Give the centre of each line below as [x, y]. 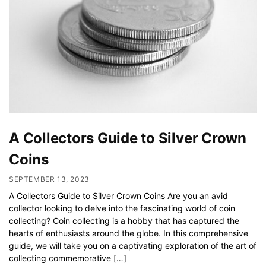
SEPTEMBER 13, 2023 [49, 179]
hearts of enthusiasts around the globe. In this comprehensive [129, 233]
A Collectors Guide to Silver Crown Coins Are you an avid [118, 195]
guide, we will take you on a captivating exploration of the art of [133, 245]
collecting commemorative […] [68, 258]
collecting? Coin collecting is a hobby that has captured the [124, 220]
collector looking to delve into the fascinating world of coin [122, 208]
